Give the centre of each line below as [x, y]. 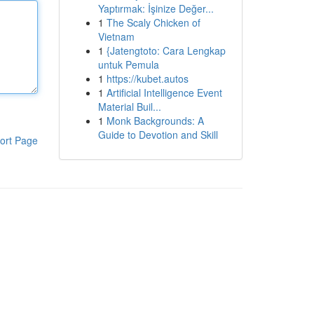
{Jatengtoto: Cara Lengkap [166, 50]
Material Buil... [129, 107]
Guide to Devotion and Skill [158, 135]
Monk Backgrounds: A [155, 121]
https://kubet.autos [147, 78]
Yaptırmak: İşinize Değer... [156, 8]
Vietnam [116, 36]
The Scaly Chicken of [153, 22]
